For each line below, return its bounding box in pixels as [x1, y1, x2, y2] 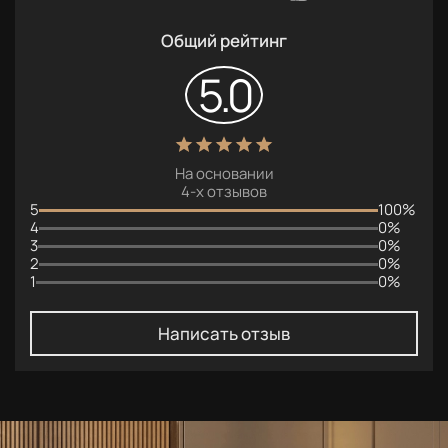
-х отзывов [190, 181, 267, 202]
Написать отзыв [158, 322, 290, 345]
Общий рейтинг [161, 29, 287, 52]
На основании [174, 163, 274, 184]
